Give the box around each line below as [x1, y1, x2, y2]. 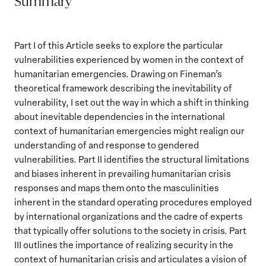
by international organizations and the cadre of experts [14, 210, 243, 222]
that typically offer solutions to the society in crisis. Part [14, 224, 246, 236]
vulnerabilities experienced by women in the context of [14, 53, 244, 65]
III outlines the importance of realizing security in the [14, 239, 233, 251]
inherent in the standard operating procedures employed [14, 196, 252, 208]
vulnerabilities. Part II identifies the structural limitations [14, 153, 249, 165]
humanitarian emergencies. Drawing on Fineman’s [14, 68, 222, 80]
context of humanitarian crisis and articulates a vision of [14, 253, 247, 265]
